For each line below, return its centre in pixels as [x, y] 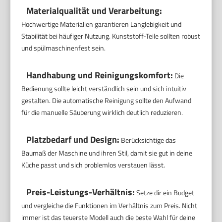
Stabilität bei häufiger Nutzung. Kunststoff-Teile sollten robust [111, 36]
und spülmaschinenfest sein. [64, 48]
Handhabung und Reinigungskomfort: [100, 75]
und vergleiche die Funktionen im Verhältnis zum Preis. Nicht [110, 205]
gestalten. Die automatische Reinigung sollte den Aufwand [107, 100]
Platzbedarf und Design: [73, 139]
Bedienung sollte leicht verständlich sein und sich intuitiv [104, 88]
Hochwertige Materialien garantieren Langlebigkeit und [102, 24]
